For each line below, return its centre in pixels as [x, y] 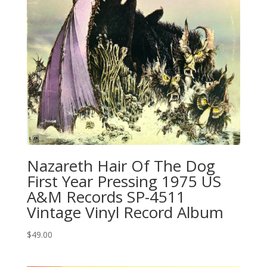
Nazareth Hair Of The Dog [121, 166]
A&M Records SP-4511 [106, 197]
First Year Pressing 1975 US [124, 181]
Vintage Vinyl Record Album [125, 212]
